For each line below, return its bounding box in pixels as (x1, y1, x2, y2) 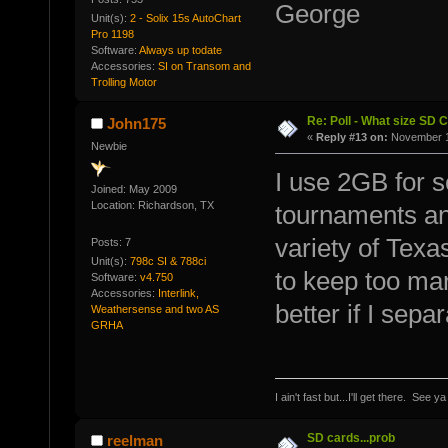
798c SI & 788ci (129, 255, 206, 268)
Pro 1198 (90, 28, 134, 41)
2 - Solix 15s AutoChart (129, 12, 241, 25)
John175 (107, 115, 167, 133)
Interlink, (157, 287, 199, 300)
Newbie (90, 140, 127, 153)
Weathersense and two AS (90, 303, 219, 316)
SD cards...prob (306, 430, 395, 445)
